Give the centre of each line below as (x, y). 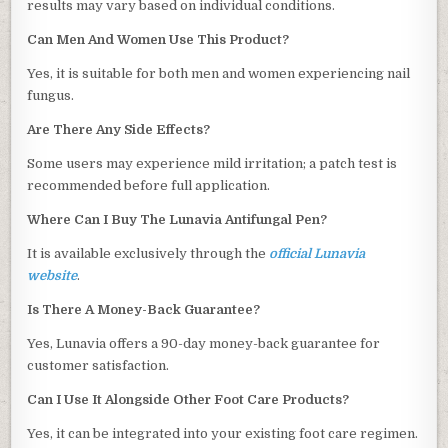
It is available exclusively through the (148, 254)
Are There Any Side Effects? (119, 130)
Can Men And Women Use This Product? (158, 40)
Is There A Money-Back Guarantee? (144, 310)
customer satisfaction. (98, 366)
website (52, 276)
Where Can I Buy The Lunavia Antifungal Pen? (177, 220)
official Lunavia (317, 254)
